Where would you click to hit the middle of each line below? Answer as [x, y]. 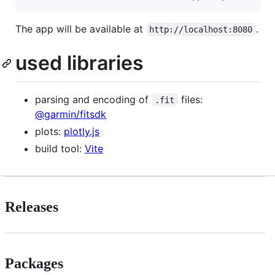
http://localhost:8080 [201, 30]
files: [190, 99]
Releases [32, 207]
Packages [34, 263]
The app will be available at [81, 29]
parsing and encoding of [93, 99]
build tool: [60, 148]
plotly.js [82, 131]
